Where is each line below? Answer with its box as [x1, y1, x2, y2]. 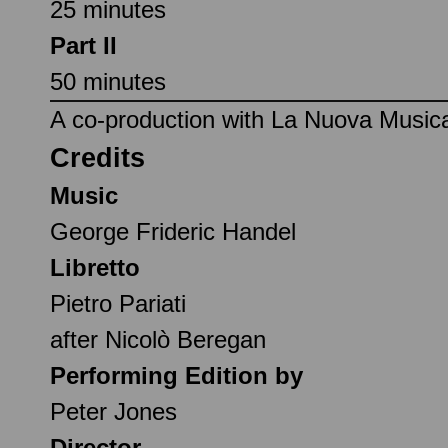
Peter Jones [50, 397, 177, 425]
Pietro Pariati [50, 289, 186, 317]
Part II [50, 31, 117, 59]
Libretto [50, 253, 140, 281]
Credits [50, 142, 145, 173]
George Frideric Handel [50, 217, 296, 245]
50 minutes [50, 67, 166, 95]
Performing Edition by [50, 361, 303, 389]
